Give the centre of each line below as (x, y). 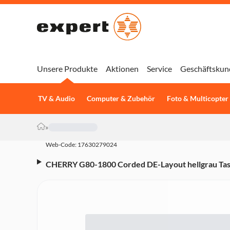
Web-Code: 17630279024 (81, 145)
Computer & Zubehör (121, 99)
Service (159, 69)
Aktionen (122, 69)
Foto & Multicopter (197, 99)
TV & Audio (56, 99)
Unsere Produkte (67, 69)
